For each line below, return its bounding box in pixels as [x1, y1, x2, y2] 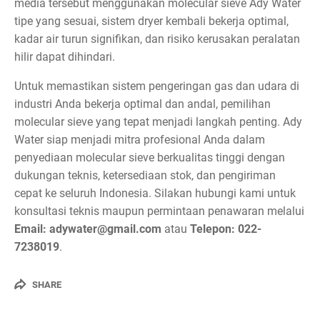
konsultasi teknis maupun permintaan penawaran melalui [14, 204, 304, 218]
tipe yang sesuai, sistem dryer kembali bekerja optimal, [14, 14, 289, 28]
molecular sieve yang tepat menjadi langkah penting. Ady [14, 115, 302, 129]
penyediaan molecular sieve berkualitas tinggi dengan [14, 151, 285, 164]
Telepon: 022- [190, 222, 261, 236]
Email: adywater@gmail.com [14, 222, 161, 236]
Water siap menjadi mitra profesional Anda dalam [14, 133, 265, 146]
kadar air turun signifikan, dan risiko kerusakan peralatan [14, 32, 300, 46]
